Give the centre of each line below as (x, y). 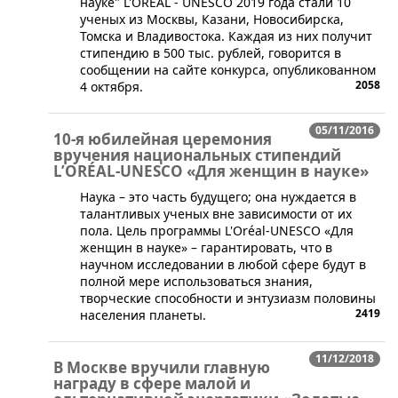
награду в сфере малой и (152, 384)
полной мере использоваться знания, (196, 282)
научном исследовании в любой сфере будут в (223, 265)
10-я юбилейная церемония (163, 139)
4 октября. (111, 87)
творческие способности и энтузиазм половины (228, 298)
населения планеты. (143, 315)
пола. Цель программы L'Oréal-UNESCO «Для (217, 231)
